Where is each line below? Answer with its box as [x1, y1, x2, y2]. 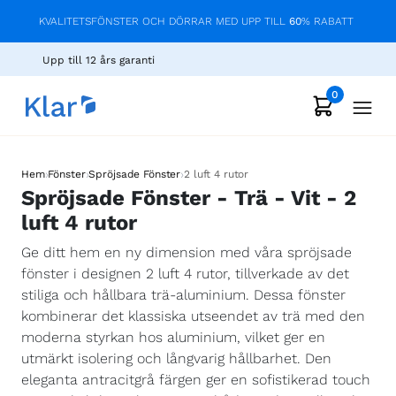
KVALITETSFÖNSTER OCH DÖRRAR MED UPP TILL [38, 15, 289, 27]
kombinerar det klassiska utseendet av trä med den [21, 308, 365, 324]
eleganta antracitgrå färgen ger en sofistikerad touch [21, 371, 370, 388]
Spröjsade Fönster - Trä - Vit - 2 [21, 186, 356, 210]
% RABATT [301, 15, 354, 27]
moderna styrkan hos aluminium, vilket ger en [21, 329, 325, 346]
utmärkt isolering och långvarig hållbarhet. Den [21, 350, 331, 367]
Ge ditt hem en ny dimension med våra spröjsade [21, 244, 352, 261]
